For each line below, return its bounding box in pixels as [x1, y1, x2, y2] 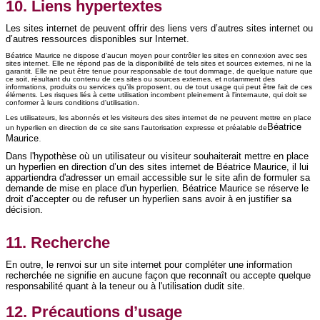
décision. [6, 204, 43, 216]
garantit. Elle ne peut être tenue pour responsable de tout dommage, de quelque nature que [6, 67, 313, 76]
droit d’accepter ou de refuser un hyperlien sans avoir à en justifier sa [6, 194, 291, 205]
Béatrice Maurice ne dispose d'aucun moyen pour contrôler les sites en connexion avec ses [6, 51, 307, 60]
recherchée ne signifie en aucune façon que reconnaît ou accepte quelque [6, 270, 311, 281]
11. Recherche [6, 234, 110, 252]
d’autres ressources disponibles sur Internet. [6, 34, 189, 45]
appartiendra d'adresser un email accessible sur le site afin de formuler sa [6, 172, 310, 184]
